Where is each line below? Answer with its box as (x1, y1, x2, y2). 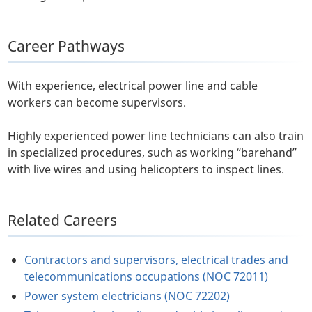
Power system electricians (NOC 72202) (24, 288, 231, 304)
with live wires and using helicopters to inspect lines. (8, 162, 285, 178)
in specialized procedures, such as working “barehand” (8, 145, 297, 161)
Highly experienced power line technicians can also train (8, 128, 304, 144)
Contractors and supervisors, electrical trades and (24, 252, 289, 268)
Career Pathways (8, 36, 125, 56)
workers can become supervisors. (8, 95, 187, 111)
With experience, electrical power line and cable (8, 78, 258, 94)
